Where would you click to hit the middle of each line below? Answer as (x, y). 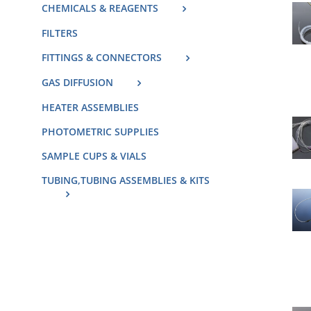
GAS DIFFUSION (77, 83)
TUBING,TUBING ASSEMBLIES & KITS (126, 180)
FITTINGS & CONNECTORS (102, 57)
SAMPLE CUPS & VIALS (94, 156)
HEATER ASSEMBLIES (90, 108)
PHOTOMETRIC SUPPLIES (100, 132)
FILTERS (60, 33)
